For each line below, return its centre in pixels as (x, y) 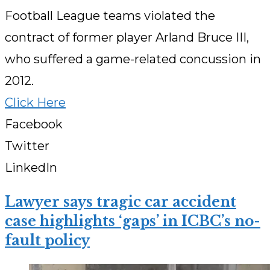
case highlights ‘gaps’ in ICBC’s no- (133, 221)
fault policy (47, 241)
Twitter (27, 146)
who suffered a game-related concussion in (133, 59)
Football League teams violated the (110, 16)
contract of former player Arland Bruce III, (127, 38)
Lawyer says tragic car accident (121, 202)
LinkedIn (31, 168)
